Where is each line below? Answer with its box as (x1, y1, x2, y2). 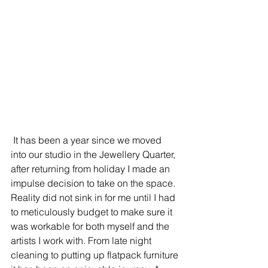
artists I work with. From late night (11, 234, 154, 246)
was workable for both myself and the (11, 220, 172, 232)
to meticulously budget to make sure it (11, 205, 175, 218)
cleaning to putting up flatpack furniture (11, 248, 181, 261)
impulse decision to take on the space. (11, 176, 178, 189)
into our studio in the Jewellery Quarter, (11, 148, 178, 160)
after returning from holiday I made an (11, 162, 172, 175)
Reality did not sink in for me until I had (11, 191, 178, 203)
